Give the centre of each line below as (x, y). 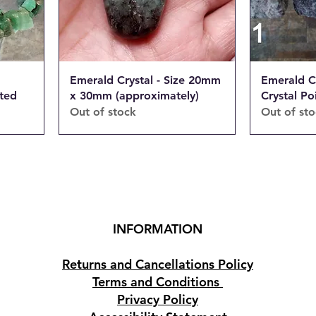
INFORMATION (158, 229)
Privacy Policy (158, 299)
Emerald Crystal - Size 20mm (145, 80)
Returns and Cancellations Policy (158, 264)
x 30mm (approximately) (134, 95)
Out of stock (103, 111)
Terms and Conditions (158, 281)
